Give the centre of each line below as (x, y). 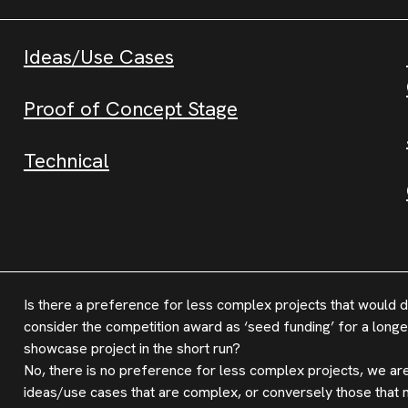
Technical (66, 161)
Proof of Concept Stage (130, 109)
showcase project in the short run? (132, 348)
